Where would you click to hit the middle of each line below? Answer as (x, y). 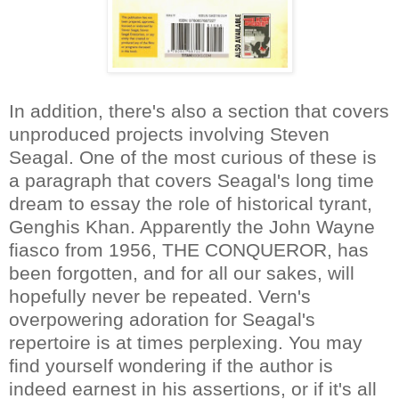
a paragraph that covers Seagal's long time (191, 180)
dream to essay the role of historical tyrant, (191, 203)
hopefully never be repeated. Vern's (160, 296)
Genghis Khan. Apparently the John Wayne (192, 226)
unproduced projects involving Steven (169, 134)
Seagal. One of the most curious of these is (193, 157)
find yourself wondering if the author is (171, 365)
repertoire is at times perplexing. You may (186, 342)
